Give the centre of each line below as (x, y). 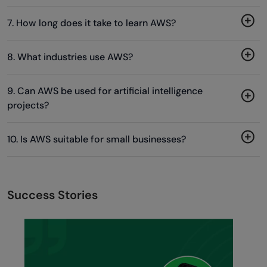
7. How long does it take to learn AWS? (91, 23)
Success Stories (52, 195)
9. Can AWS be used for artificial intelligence (105, 91)
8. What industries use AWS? (70, 57)
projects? (28, 105)
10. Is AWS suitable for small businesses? (97, 139)
